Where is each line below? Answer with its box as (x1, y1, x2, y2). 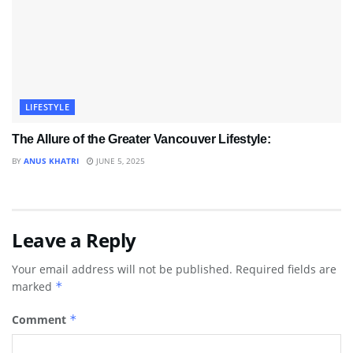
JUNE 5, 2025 (94, 154, 145, 166)
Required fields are (236, 261, 336, 277)
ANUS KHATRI (24, 154, 79, 166)
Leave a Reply (12, 226, 136, 253)
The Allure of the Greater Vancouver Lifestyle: (12, 132, 277, 146)
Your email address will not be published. (12, 261, 232, 277)
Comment (12, 311, 69, 327)
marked (12, 278, 55, 294)
